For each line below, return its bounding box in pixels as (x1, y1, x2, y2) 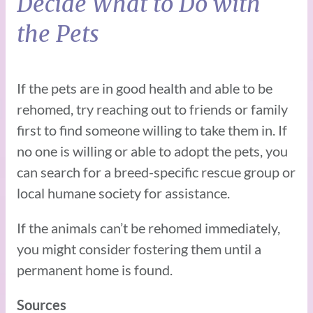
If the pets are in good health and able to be (17, 79, 272, 96)
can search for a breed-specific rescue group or (17, 163, 296, 180)
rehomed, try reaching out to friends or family (17, 100, 288, 117)
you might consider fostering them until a (17, 240, 261, 257)
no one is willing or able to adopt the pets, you (17, 142, 288, 159)
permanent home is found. (17, 261, 173, 278)
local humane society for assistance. (17, 184, 230, 201)
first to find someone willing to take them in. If (17, 121, 287, 138)
